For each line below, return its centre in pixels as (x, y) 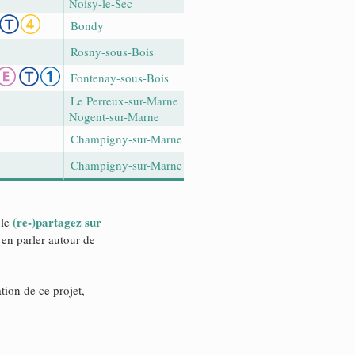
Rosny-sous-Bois (112, 51)
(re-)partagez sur (57, 221)
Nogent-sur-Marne (114, 116)
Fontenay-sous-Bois (120, 77)
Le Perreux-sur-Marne (124, 100)
